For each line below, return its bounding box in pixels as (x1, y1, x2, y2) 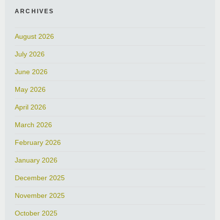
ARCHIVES (15, 8, 55, 15)
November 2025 (15, 192, 65, 200)
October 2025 (15, 209, 57, 218)
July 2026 (15, 50, 45, 58)
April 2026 (15, 103, 46, 111)
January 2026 (15, 156, 57, 165)
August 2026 (15, 32, 54, 41)
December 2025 (15, 174, 65, 182)
